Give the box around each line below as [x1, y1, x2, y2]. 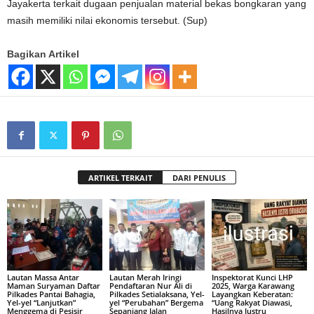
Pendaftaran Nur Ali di [109, 280, 192, 291]
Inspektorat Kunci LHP [211, 271, 293, 282]
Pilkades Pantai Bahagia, [7, 288, 95, 299]
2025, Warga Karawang [211, 280, 294, 291]
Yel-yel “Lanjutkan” [7, 296, 76, 308]
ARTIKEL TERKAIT [88, 172, 152, 184]
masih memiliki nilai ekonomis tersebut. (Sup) [7, 15, 207, 27]
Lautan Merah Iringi [109, 271, 182, 282]
